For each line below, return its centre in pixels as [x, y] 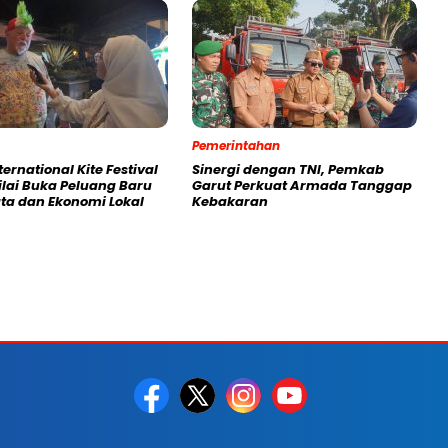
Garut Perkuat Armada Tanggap [302, 186]
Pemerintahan [236, 146]
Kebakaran [230, 202]
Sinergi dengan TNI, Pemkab [288, 170]
